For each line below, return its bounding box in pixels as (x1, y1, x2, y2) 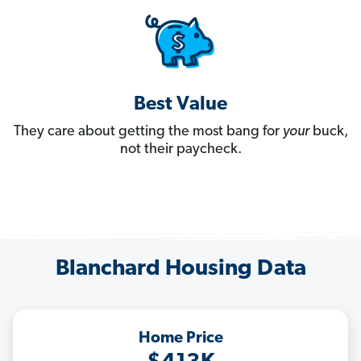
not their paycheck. (119, 142, 242, 158)
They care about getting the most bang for (13, 124, 283, 140)
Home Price (138, 330, 223, 347)
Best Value (134, 95, 227, 115)
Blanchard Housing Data (55, 258, 306, 281)
